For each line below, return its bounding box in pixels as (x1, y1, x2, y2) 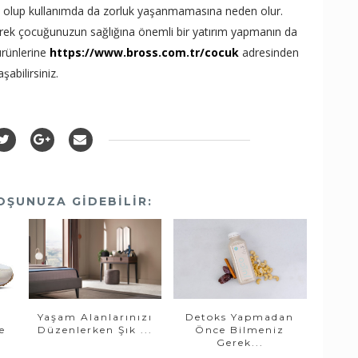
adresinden (239, 45, 299, 61)
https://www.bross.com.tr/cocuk (50, 45, 239, 61)
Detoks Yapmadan (185, 311, 295, 324)
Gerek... (216, 336, 264, 349)
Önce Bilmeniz (195, 324, 285, 336)
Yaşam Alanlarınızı (38, 311, 153, 324)
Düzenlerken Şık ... (38, 324, 153, 336)
